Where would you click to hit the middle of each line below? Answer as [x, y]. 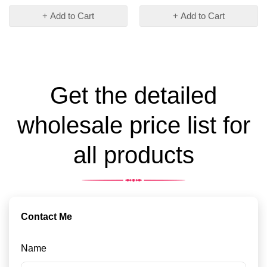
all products [133, 155]
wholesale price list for [133, 125]
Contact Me [46, 217]
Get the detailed [133, 96]
